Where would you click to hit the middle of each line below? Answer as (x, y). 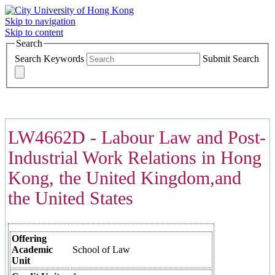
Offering (29, 238)
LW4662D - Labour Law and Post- (137, 137)
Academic (32, 249)
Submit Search (231, 58)
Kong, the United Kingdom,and (125, 178)
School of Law (101, 249)
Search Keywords (49, 58)
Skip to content (34, 32)
